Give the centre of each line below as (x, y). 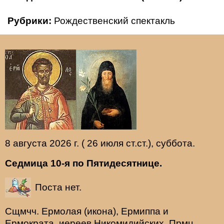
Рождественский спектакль (114, 20)
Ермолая (61, 211)
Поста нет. (58, 187)
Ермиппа (141, 211)
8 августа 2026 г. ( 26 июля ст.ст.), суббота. (100, 143)
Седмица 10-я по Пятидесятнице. (83, 163)
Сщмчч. (23, 211)
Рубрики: (29, 20)
